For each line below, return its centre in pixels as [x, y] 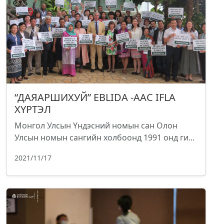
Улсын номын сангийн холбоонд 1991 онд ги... [104, 138]
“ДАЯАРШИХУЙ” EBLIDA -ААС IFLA [95, 97]
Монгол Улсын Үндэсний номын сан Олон [96, 126]
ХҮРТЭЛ [33, 109]
